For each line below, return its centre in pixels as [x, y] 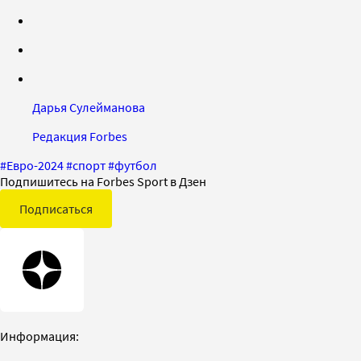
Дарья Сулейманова [89, 108]
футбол [136, 166]
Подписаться [56, 209]
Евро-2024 [35, 166]
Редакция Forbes [80, 137]
